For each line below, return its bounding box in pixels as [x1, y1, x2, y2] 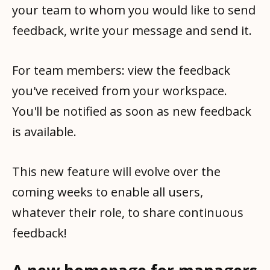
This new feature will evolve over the [12, 163, 221, 180]
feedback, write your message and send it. [12, 22, 255, 39]
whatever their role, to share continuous [12, 204, 243, 221]
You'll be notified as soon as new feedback [12, 102, 251, 119]
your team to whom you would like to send [12, 1, 256, 18]
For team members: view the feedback [12, 61, 230, 78]
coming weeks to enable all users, [12, 183, 203, 200]
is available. [12, 123, 80, 140]
